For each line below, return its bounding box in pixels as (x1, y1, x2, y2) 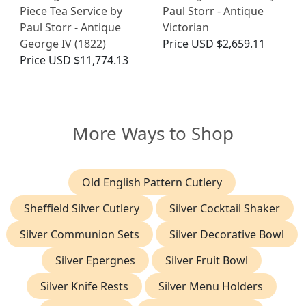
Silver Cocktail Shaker (169, 200, 280, 216)
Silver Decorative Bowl (169, 226, 284, 242)
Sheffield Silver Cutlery (23, 200, 139, 216)
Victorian (163, 19, 209, 35)
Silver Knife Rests (40, 278, 128, 294)
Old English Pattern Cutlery (81, 174, 222, 190)
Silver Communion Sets (19, 226, 139, 242)
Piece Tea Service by (20, 3, 122, 18)
